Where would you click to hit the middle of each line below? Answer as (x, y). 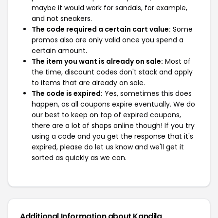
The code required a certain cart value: (101, 29)
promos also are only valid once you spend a (108, 40)
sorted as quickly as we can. (79, 158)
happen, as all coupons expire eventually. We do (113, 104)
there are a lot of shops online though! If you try (113, 126)
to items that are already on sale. (88, 83)
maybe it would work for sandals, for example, (109, 8)
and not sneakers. (62, 18)
